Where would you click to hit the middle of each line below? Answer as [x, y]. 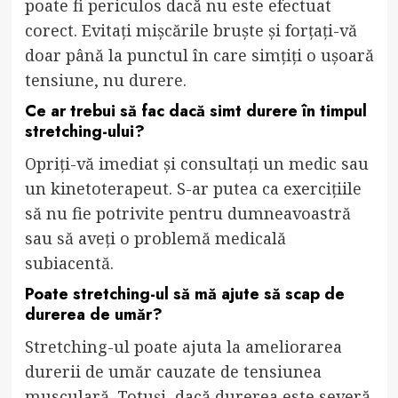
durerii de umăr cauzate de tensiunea [173, 371]
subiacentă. [69, 263]
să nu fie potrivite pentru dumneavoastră [187, 213]
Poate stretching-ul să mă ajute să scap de [184, 294]
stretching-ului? [84, 131]
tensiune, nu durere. [105, 80]
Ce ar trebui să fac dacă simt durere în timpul [195, 111]
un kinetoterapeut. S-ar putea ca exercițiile [193, 188]
